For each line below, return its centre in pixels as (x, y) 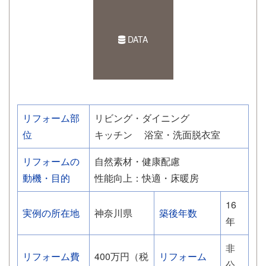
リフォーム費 (51, 256)
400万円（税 (121, 256)
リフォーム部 (51, 118)
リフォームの (51, 161)
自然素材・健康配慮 (137, 161)
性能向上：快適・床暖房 (147, 178)
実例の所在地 (51, 213)
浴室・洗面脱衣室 (182, 135)
